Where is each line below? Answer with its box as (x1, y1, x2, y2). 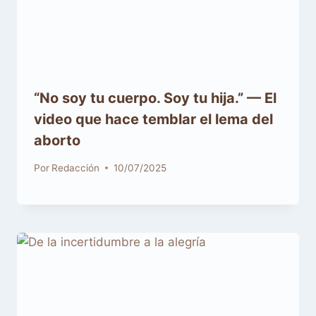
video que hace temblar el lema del (34, 111, 273, 128)
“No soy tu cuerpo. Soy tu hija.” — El (34, 90, 276, 107)
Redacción (51, 162, 100, 174)
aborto (34, 132, 80, 150)
